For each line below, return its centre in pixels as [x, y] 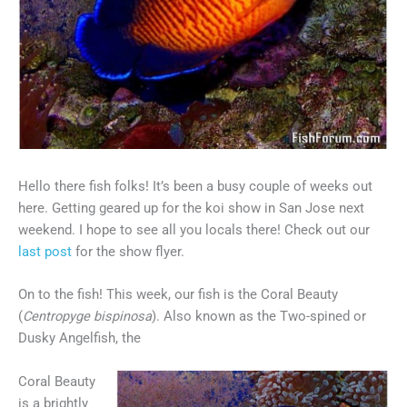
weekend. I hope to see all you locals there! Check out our [194, 230]
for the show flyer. [128, 252]
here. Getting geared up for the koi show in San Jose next [191, 208]
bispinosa [123, 317]
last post [45, 252]
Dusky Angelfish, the [79, 338]
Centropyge [56, 317]
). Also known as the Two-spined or [259, 317]
